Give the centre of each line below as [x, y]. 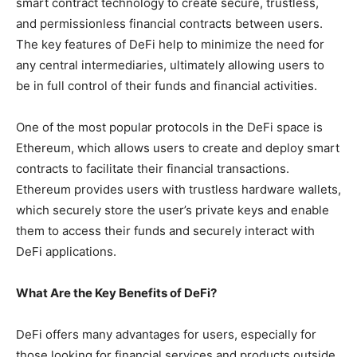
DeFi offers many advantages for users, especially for [166, 334]
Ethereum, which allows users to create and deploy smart [178, 147]
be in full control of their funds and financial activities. [167, 85]
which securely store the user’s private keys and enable [173, 210]
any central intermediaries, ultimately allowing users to [170, 65]
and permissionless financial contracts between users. [169, 23]
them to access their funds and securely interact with [165, 230]
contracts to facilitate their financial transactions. [153, 168]
